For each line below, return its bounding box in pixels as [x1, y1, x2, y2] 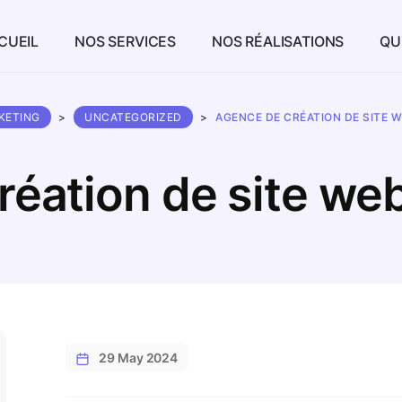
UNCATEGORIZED [84, 110, 182, 124]
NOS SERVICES [74, 32, 177, 50]
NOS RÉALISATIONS [212, 32, 345, 50]
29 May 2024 [99, 350, 179, 365]
